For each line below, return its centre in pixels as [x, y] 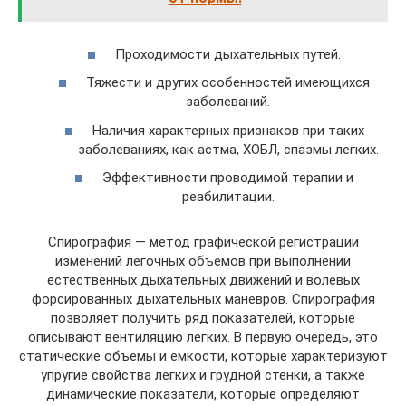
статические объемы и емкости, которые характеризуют [203, 357]
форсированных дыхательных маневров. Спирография [203, 300]
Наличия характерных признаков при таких [228, 130]
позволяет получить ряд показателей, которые [203, 319]
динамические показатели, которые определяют [203, 395]
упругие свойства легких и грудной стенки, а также [203, 376]
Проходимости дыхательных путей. [228, 54]
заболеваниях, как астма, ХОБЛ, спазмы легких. [228, 149]
